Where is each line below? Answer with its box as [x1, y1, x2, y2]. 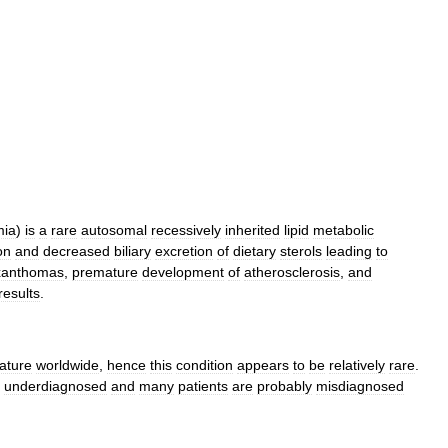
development [142, 264, 224, 280]
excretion [155, 243, 213, 259]
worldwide [36, 357, 99, 373]
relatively [329, 357, 385, 373]
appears [237, 357, 289, 373]
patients [178, 378, 228, 394]
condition [176, 357, 233, 373]
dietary [233, 243, 276, 259]
